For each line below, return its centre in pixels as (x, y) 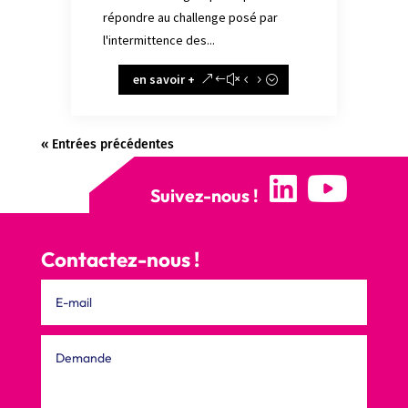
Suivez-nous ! (210, 195)
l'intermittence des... (158, 40)
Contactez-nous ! (120, 259)
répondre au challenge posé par (190, 17)
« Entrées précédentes (107, 144)
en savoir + (164, 79)
